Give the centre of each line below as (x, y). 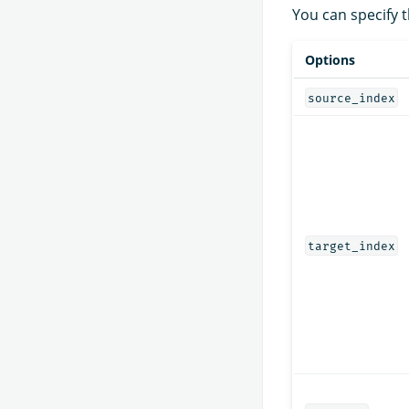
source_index (351, 98)
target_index (351, 246)
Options (330, 59)
